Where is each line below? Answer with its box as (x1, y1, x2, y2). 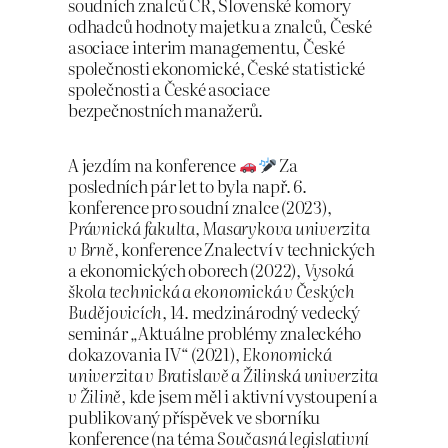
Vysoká (303, 256, 355, 282)
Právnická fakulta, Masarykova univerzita (68, 214, 370, 240)
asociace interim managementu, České (68, 34, 345, 60)
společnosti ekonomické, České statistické (68, 55, 366, 81)
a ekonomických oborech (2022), (68, 256, 304, 282)
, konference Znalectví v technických (113, 235, 375, 261)
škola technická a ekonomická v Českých (68, 277, 355, 303)
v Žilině (68, 382, 122, 408)
